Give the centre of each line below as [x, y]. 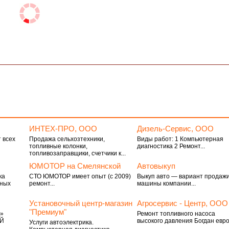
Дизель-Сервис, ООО [176, 129]
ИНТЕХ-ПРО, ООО [63, 129]
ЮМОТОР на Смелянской [75, 166]
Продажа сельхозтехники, [67, 139]
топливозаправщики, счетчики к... [77, 153]
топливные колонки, [58, 146]
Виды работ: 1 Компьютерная [180, 139]
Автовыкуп [156, 166]
